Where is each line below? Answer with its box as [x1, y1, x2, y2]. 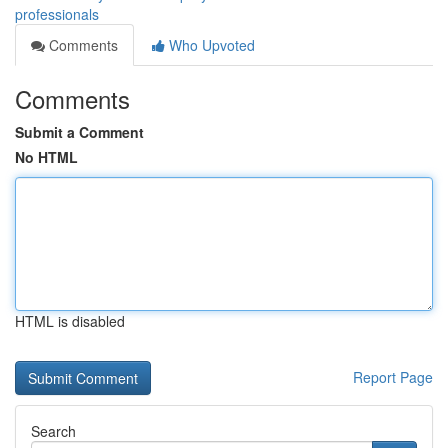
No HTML [15, 147, 78, 167]
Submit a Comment [15, 122, 144, 142]
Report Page [353, 367, 433, 387]
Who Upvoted [165, 35, 255, 55]
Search [31, 421, 76, 441]
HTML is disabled [15, 311, 125, 331]
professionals [15, 4, 99, 24]
